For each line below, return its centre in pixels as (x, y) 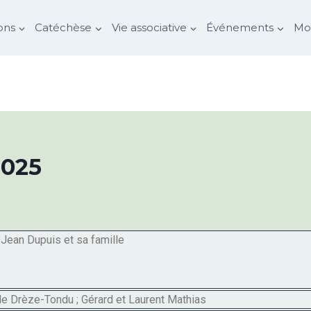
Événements (240, 27)
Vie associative (149, 27)
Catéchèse (64, 27)
